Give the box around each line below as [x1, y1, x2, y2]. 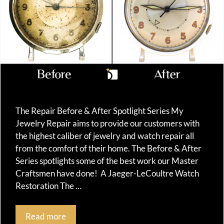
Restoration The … [15, 180, 81, 191]
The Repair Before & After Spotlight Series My [15, 105, 183, 116]
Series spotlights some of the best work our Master [15, 155, 198, 166]
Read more [25, 210, 66, 221]
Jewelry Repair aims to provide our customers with [15, 118, 199, 129]
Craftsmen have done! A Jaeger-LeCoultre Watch [15, 168, 199, 179]
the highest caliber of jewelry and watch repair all [15, 130, 194, 141]
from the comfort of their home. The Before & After [15, 143, 201, 154]
